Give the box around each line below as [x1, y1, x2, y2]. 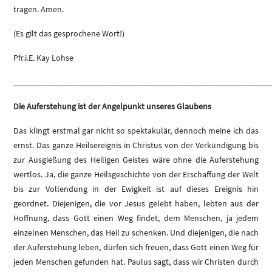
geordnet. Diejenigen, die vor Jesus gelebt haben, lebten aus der [13, 198, 259, 209]
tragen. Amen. [13, 4, 64, 15]
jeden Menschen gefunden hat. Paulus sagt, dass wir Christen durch [13, 256, 259, 268]
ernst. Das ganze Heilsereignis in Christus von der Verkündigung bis [13, 140, 259, 151]
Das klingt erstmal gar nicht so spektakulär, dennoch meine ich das [13, 125, 259, 137]
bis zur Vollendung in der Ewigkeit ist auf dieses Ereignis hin [13, 183, 259, 195]
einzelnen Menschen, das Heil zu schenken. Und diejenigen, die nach [13, 227, 259, 239]
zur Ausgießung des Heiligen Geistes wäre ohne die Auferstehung [13, 154, 259, 166]
